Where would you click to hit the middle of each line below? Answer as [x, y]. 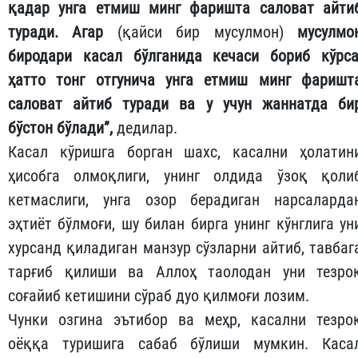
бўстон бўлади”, [62, 128]
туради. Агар [63, 32]
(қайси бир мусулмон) [200, 32]
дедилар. [147, 128]
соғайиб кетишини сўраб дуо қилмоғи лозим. [159, 296]
